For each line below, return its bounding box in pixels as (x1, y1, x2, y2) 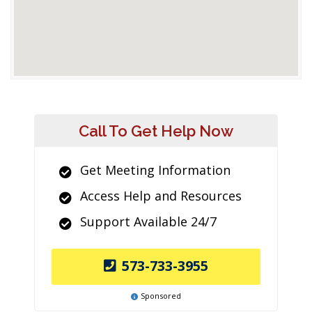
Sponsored (141, 290, 181, 301)
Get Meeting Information (80, 162, 231, 178)
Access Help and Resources (80, 187, 242, 204)
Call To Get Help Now (79, 122, 233, 140)
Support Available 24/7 (80, 213, 217, 230)
